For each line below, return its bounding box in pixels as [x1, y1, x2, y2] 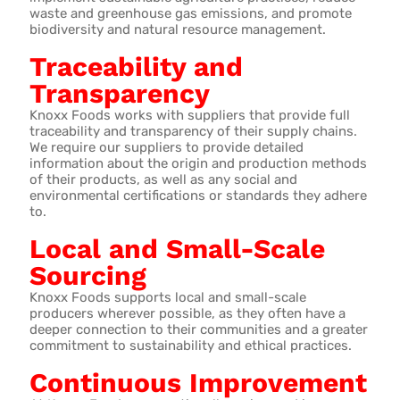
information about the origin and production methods [29, 155, 368, 172]
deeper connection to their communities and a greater [29, 321, 369, 338]
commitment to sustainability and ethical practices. [29, 337, 353, 354]
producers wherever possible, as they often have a [29, 305, 346, 322]
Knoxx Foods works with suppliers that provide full [29, 107, 351, 124]
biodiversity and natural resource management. [29, 21, 327, 38]
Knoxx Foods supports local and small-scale [29, 289, 307, 306]
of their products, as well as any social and [29, 171, 298, 188]
